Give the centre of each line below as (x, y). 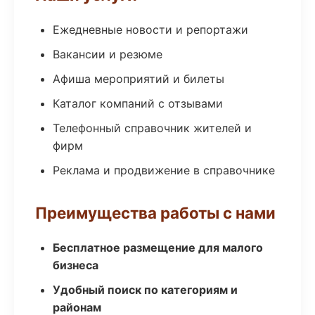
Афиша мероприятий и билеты (139, 79)
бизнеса (76, 265)
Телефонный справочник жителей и (152, 128)
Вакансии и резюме (108, 54)
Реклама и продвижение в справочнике (164, 170)
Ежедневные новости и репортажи (150, 30)
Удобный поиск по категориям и (145, 290)
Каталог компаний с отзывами (138, 103)
